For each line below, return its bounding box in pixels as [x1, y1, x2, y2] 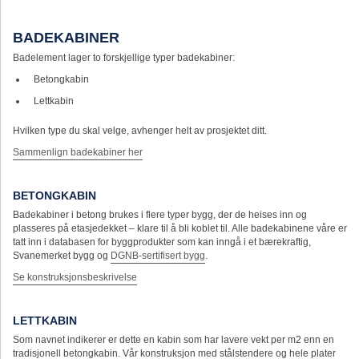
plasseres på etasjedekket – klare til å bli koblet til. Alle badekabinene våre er [13, 222, 347, 234]
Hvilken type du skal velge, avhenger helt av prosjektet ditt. [13, 124, 267, 136]
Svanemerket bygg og [13, 249, 111, 261]
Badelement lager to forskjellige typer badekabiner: [13, 51, 235, 63]
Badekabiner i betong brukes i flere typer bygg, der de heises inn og [13, 208, 307, 220]
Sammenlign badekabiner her [13, 146, 143, 158]
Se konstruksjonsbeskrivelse [13, 271, 137, 283]
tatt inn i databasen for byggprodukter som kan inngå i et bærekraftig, [13, 236, 311, 248]
